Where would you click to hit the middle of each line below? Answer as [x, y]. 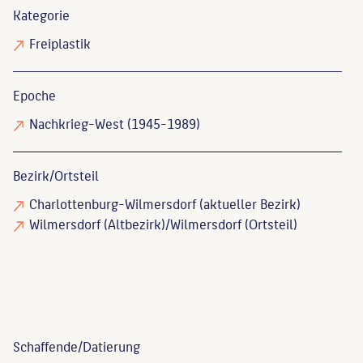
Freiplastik [60, 43]
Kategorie [41, 15]
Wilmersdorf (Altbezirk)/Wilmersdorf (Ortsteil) [163, 224]
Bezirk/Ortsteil [56, 175]
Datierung [111, 346]
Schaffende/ [48, 346]
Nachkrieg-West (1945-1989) [115, 124]
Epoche [34, 95]
